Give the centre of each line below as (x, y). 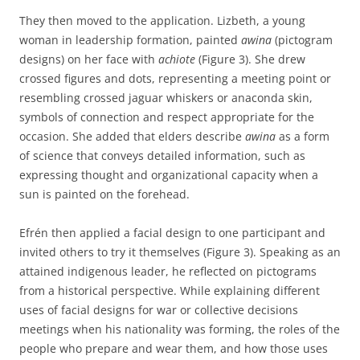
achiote (178, 59)
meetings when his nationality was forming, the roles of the (180, 329)
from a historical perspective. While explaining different (170, 290)
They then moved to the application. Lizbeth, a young (162, 20)
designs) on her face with (89, 59)
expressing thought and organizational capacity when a (169, 174)
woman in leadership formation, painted (130, 39)
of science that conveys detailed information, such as (162, 155)
